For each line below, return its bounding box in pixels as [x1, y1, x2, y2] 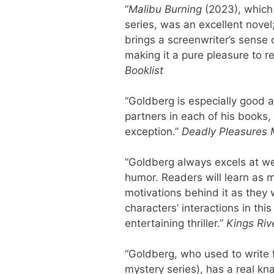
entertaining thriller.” [124, 217, 226, 229]
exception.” [124, 125, 182, 138]
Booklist [124, 64, 163, 76]
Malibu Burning [128, 2, 202, 15]
